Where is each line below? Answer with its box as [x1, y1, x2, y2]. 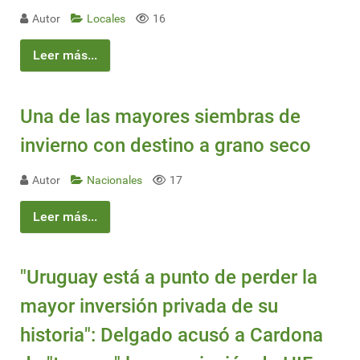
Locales [87, 12, 128, 27]
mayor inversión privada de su [20, 295, 278, 318]
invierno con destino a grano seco [20, 133, 311, 157]
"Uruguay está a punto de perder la [20, 266, 317, 289]
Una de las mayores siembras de [20, 104, 301, 128]
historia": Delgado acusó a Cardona [20, 324, 323, 347]
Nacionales [87, 173, 145, 187]
